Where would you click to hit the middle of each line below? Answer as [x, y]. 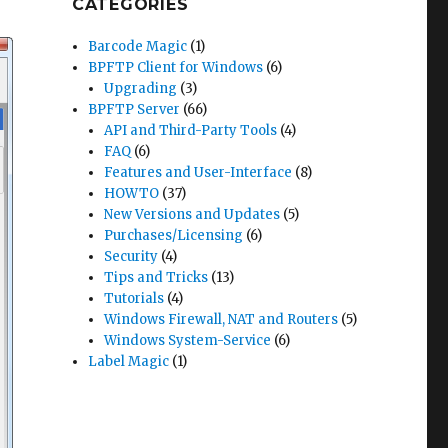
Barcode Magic [138, 46]
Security [131, 256]
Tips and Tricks [156, 277]
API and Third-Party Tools [191, 130]
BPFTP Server [134, 109]
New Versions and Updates [192, 214]
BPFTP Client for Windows [176, 67]
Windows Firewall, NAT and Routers [221, 319]
